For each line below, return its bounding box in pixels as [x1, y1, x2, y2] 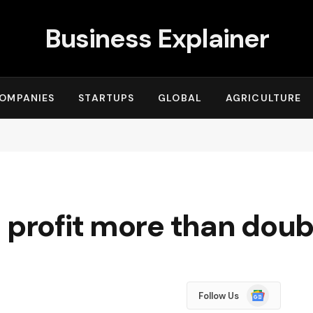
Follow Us [198, 289, 239, 302]
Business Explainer [44, 21, 269, 55]
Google [245, 284, 279, 297]
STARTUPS [78, 92, 135, 104]
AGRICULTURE [225, 92, 302, 104]
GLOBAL [158, 92, 202, 104]
